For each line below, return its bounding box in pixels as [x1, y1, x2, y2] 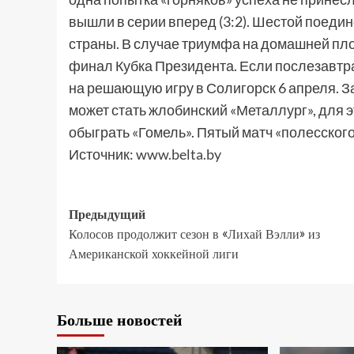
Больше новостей [57, 309, 183, 330]
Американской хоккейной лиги [69, 245, 239, 262]
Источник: [69, 145, 136, 163]
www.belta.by [136, 145, 221, 163]
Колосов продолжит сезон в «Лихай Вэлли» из [69, 225, 320, 243]
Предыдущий [69, 205, 145, 223]
